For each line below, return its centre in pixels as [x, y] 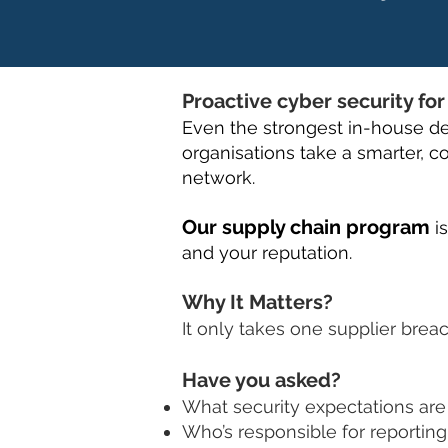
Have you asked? [261, 380]
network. [218, 177]
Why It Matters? [257, 302]
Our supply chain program [308, 227]
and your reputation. [267, 252]
